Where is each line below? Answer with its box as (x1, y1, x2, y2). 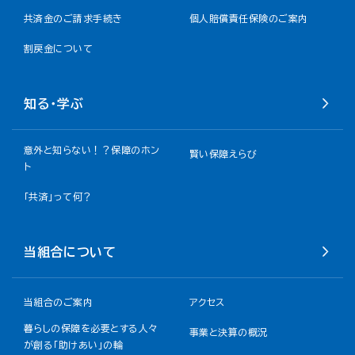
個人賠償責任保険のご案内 (189, 13, 308, 23)
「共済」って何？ (24, 192, 93, 201)
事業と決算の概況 (189, 327, 268, 337)
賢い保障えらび (189, 149, 258, 158)
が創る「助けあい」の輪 (24, 340, 124, 349)
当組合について (24, 246, 116, 258)
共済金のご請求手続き (24, 13, 123, 23)
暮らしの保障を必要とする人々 (24, 323, 158, 333)
